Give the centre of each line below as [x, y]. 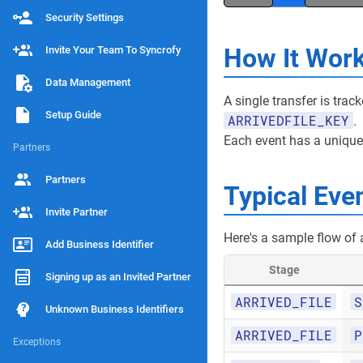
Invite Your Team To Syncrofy [113, 50]
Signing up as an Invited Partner [118, 277]
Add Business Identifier [100, 244]
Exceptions [37, 342]
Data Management [88, 82]
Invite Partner [77, 212]
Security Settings [85, 17]
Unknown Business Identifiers [115, 309]
